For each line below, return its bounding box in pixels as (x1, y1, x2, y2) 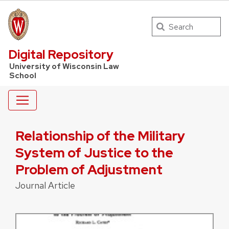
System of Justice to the (15, 144, 173, 162)
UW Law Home (8, 20, 99, 38)
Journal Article (15, 179, 75, 191)
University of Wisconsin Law (9, 61, 119, 72)
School (9, 71, 36, 81)
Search (152, 18, 175, 28)
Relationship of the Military (15, 127, 185, 145)
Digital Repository (8, 47, 113, 63)
